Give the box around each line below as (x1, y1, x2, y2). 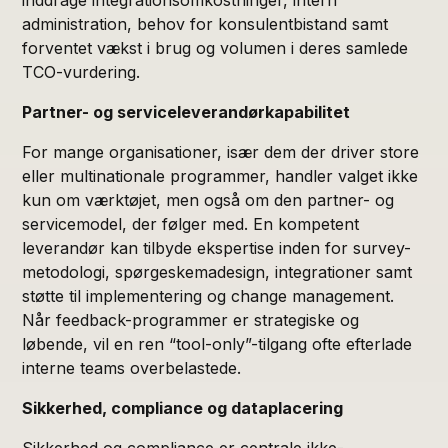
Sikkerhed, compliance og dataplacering (22, 397, 344, 418)
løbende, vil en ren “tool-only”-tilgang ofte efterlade (22, 333, 413, 354)
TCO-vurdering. (22, 61, 141, 82)
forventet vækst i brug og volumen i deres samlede (22, 37, 409, 58)
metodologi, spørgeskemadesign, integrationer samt (22, 261, 413, 282)
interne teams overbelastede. (22, 357, 242, 378)
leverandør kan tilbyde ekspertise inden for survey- (22, 237, 412, 258)
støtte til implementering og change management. (22, 285, 395, 306)
